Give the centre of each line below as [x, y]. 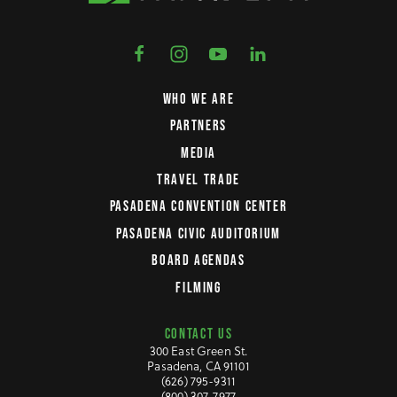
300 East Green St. [198, 350]
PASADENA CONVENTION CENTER [198, 206]
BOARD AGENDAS [198, 261]
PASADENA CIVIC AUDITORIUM [198, 233]
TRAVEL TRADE [198, 180]
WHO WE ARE [198, 98]
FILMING [198, 287]
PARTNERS [198, 126]
